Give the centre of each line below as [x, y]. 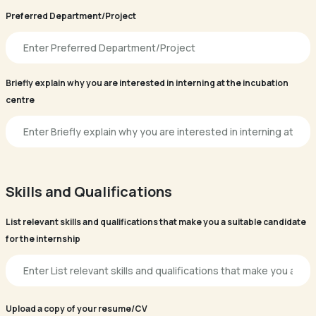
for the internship [43, 239]
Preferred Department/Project [71, 16]
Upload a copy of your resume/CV [77, 309]
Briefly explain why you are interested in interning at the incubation [147, 83]
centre [20, 100]
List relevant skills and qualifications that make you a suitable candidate [156, 222]
